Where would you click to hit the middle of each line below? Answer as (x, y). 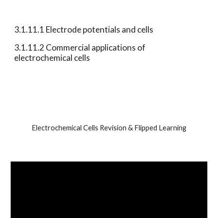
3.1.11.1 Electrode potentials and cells (85, 29)
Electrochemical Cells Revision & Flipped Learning (109, 128)
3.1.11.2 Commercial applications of (80, 47)
